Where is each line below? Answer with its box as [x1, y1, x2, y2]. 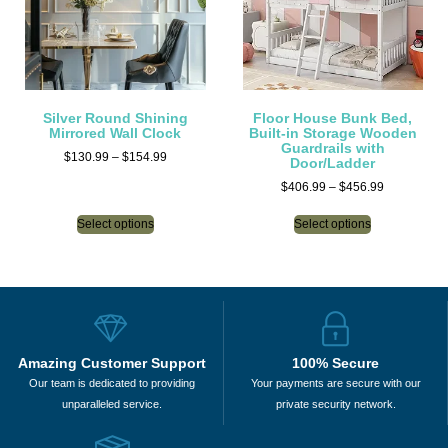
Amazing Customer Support [17, 355, 206, 372]
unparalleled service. [61, 398, 162, 411]
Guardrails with [280, 140, 385, 157]
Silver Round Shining [42, 110, 188, 127]
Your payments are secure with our [250, 377, 421, 390]
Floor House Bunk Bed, [253, 110, 413, 127]
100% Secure [292, 355, 379, 372]
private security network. [275, 398, 396, 411]
